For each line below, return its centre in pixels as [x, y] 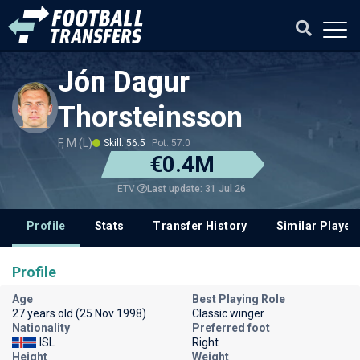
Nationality [41, 328]
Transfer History [200, 226]
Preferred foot [231, 328]
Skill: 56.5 [125, 143]
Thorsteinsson [151, 117]
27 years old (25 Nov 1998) [79, 313]
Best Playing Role [239, 299]
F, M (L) [76, 143]
